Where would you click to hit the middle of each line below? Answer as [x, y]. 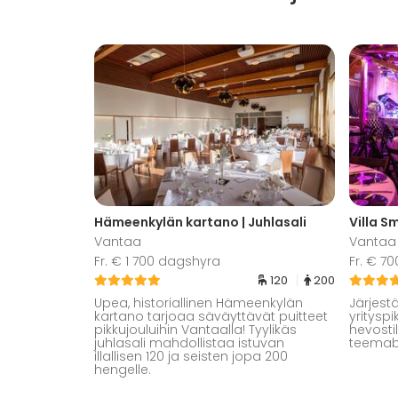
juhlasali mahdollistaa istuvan [189, 342]
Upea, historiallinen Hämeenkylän [199, 302]
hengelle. [123, 369]
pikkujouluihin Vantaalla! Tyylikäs [195, 329]
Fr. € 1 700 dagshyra [157, 261]
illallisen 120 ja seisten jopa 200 [191, 356]
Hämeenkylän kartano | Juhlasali [200, 222]
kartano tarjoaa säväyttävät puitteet [211, 316]
